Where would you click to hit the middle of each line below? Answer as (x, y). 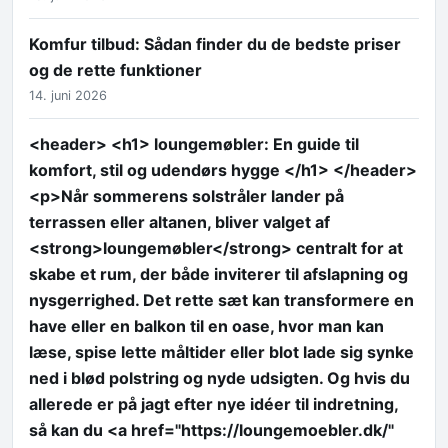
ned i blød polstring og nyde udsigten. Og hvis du (219, 378)
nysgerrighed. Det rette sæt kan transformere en (221, 300)
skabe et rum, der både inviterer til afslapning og (218, 274)
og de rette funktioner (115, 69)
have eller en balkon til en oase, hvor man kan (206, 326)
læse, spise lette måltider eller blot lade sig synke (221, 352)
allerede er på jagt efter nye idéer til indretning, (213, 404)
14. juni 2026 (68, 96)
